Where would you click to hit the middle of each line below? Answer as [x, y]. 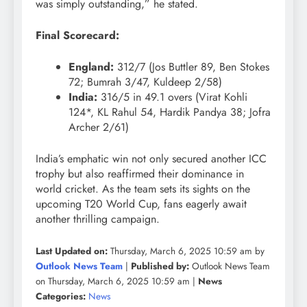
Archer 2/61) [99, 127]
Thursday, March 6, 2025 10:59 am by [186, 250]
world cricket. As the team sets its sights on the [143, 188]
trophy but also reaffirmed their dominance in [140, 173]
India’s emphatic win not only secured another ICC [151, 158]
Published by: [160, 266]
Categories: [61, 296]
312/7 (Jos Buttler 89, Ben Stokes [192, 66]
